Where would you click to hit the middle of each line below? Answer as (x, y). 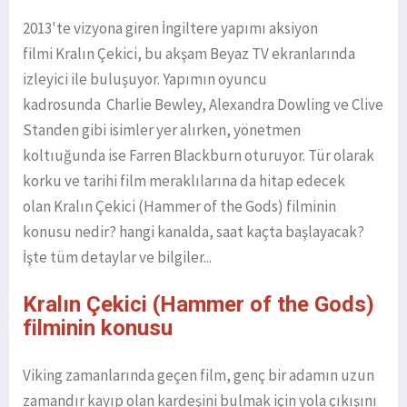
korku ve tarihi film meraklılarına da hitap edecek (184, 181)
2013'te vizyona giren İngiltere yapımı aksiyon (170, 29)
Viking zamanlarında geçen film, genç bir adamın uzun (199, 376)
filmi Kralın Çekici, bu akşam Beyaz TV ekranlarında (189, 54)
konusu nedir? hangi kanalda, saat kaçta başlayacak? (194, 232)
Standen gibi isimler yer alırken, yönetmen (162, 130)
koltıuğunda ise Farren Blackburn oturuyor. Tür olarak (199, 156)
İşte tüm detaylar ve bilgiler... (117, 258)
